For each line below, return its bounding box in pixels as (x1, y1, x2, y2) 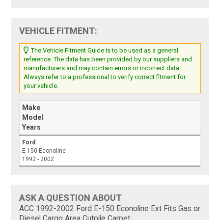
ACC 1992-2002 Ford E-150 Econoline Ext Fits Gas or (19, 204, 201, 214)
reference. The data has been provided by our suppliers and (24, 55, 192, 63)
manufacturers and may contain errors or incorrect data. (24, 64, 181, 72)
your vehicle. (24, 82, 59, 90)
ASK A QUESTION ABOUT (19, 192, 122, 203)
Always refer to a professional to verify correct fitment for (24, 73, 186, 81)
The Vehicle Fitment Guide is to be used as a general (29, 47, 179, 55)
